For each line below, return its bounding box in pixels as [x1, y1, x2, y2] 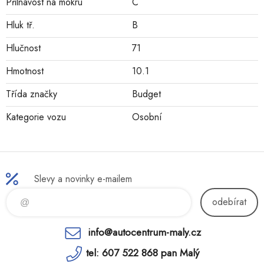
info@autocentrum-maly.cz [87, 225, 201, 240]
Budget [132, 87, 161, 101]
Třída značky [6, 87, 57, 101]
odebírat [212, 195, 246, 209]
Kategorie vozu [6, 110, 66, 124]
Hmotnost [6, 64, 44, 78]
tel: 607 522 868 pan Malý [86, 246, 199, 260]
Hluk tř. [6, 18, 35, 32]
